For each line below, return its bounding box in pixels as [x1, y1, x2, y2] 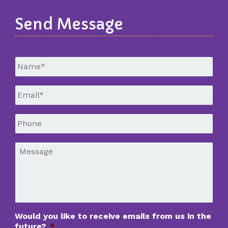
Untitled [14, 56, 49, 66]
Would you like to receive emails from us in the [14, 211, 211, 221]
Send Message [14, 14, 123, 34]
